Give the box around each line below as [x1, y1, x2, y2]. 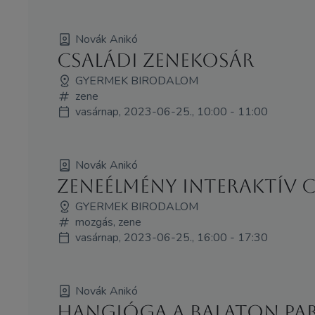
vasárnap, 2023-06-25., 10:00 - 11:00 [75, 104, 268, 120]
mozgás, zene [75, 214, 141, 230]
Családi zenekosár [56, 49, 254, 72]
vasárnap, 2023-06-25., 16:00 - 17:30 [75, 229, 268, 245]
